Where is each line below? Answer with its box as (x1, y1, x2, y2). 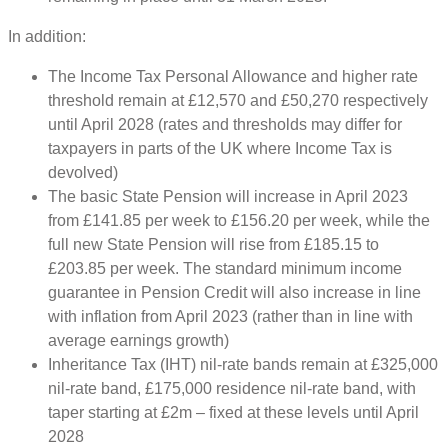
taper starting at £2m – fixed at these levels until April (48, 403, 419, 421)
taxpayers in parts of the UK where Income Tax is (48, 139, 392, 157)
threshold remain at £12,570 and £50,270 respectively (48, 91, 428, 109)
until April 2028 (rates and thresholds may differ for (48, 115, 402, 133)
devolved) (48, 163, 118, 181)
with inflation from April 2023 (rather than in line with (48, 307, 413, 325)
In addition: (8, 27, 86, 45)
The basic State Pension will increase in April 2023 (48, 187, 408, 205)
